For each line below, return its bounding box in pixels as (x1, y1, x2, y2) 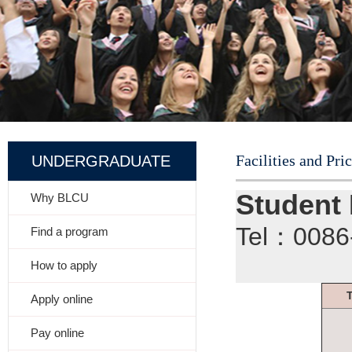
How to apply (31, 258, 97, 272)
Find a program (31, 225, 108, 238)
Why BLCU (31, 191, 89, 204)
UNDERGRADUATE (31, 152, 170, 170)
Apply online (31, 292, 93, 306)
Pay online (31, 326, 84, 339)
